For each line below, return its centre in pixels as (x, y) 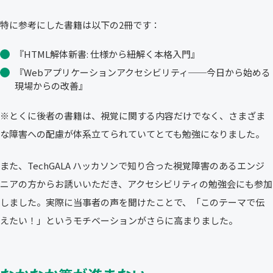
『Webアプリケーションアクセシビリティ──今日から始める (143, 72)
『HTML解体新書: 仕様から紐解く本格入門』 (107, 54)
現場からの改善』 (51, 86)
